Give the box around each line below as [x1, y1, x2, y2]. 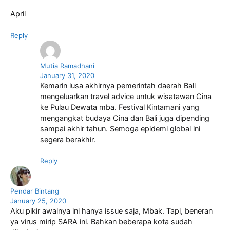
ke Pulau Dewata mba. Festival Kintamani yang [40, 102, 199, 112]
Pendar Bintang [10, 187, 59, 196]
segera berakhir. [40, 135, 95, 144]
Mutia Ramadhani [40, 61, 94, 70]
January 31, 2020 [40, 71, 94, 80]
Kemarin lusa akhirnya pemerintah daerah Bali [40, 81, 196, 90]
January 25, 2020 [10, 197, 66, 205]
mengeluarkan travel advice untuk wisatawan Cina [40, 91, 212, 101]
